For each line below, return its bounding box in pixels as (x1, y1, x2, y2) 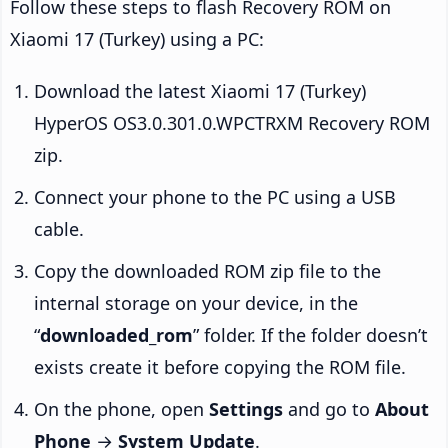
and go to (283, 396, 375, 421)
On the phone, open (34, 396, 209, 421)
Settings (209, 396, 283, 421)
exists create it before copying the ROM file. (34, 354, 406, 379)
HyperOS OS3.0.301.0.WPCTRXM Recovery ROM (34, 110, 430, 135)
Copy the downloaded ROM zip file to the (34, 258, 381, 283)
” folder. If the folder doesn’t (193, 322, 428, 347)
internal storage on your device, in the (34, 290, 358, 315)
